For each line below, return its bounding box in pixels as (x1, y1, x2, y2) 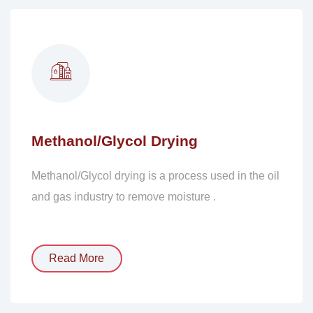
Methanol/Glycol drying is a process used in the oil (31, 170, 279, 182)
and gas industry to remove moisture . (31, 191, 216, 203)
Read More (49, 252, 105, 264)
